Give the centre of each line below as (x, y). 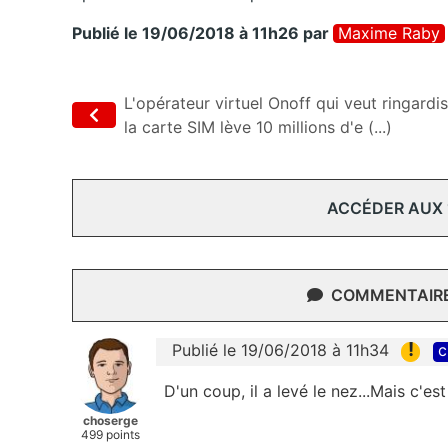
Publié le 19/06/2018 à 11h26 (185, 33)
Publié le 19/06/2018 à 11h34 (280, 350)
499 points (110, 435)
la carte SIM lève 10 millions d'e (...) (258, 127)
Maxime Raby (389, 33)
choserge (110, 421)
